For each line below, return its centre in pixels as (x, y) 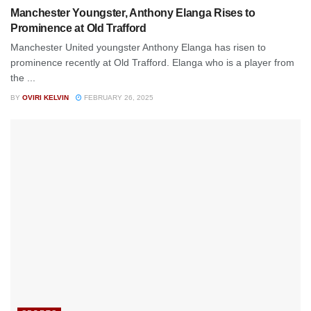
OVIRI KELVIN (45, 97)
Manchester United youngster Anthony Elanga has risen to (138, 47)
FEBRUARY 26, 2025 (118, 97)
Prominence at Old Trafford (78, 28)
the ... (23, 77)
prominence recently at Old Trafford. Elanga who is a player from (152, 62)
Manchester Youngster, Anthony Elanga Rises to (133, 12)
